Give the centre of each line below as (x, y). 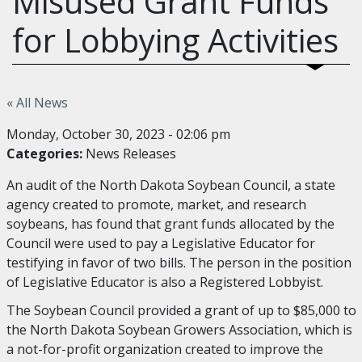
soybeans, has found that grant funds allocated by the (170, 224)
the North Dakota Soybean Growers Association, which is (179, 330)
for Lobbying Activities (175, 40)
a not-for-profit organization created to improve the (164, 349)
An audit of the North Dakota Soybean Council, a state (170, 185)
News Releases (130, 154)
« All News (37, 103)
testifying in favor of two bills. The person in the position (179, 263)
